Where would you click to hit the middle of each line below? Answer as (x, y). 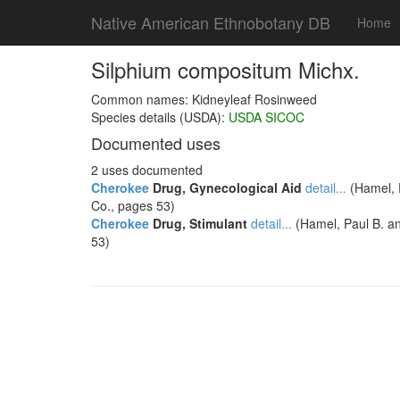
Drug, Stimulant (198, 223)
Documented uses (156, 143)
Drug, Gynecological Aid (225, 187)
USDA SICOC (267, 117)
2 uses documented (147, 170)
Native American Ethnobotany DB (211, 22)
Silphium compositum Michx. (225, 69)
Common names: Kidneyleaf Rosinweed (204, 99)
